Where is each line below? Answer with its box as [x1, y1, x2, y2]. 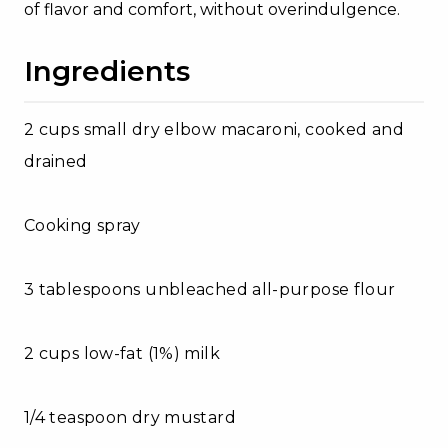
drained [24, 151, 88, 171]
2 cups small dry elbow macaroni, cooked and [24, 119, 404, 139]
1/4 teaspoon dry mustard [24, 407, 236, 427]
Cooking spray [24, 215, 141, 235]
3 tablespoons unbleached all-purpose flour [24, 279, 396, 299]
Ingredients [24, 53, 190, 88]
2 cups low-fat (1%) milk [24, 343, 220, 363]
